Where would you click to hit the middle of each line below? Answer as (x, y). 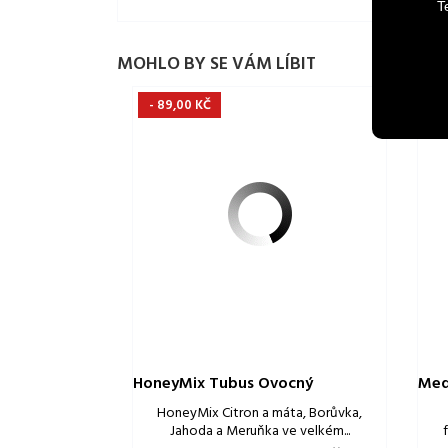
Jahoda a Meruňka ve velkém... (259, 432)
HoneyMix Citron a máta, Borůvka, (259, 414)
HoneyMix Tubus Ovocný (223, 384)
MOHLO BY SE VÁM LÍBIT (216, 65)
